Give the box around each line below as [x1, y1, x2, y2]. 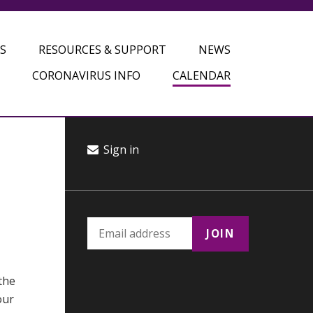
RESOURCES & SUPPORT [38, 42, 166, 57]
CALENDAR [172, 68, 231, 83]
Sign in [101, 142, 140, 157]
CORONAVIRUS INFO [31, 68, 140, 83]
